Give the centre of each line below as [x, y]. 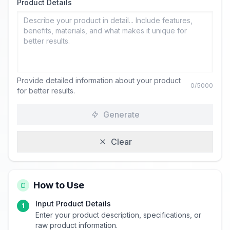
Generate [121, 114]
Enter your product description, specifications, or [118, 215]
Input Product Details [73, 204]
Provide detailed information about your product [99, 80]
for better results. [46, 91]
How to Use [59, 185]
